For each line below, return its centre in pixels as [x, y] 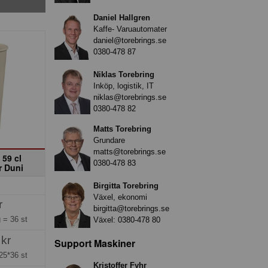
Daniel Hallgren [122, 17]
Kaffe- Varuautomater [130, 29]
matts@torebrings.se [130, 151]
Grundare [109, 140]
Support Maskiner [95, 243]
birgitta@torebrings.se [131, 208]
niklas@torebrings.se [130, 97]
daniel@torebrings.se [130, 40]
